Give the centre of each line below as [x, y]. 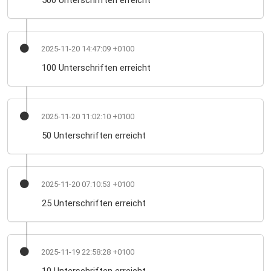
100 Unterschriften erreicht [96, 68]
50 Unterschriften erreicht [94, 136]
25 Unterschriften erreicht [94, 204]
